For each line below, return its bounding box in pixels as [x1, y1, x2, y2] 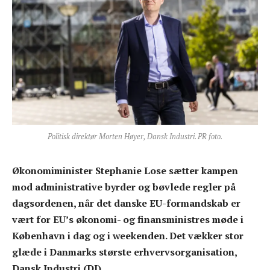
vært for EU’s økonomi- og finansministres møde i [12, 212, 243, 226]
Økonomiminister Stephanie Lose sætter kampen [12, 163, 238, 177]
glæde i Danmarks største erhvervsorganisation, [12, 245, 237, 259]
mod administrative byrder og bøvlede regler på [12, 180, 236, 193]
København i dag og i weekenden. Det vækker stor [12, 228, 243, 242]
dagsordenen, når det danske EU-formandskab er [12, 196, 240, 210]
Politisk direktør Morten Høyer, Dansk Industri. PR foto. [48, 131, 222, 142]
